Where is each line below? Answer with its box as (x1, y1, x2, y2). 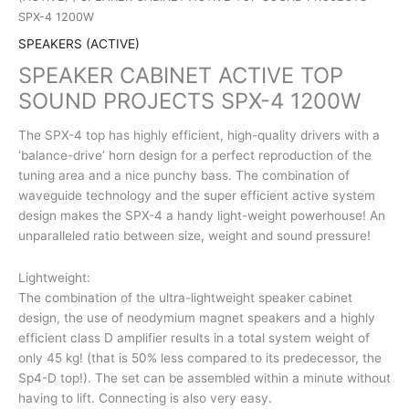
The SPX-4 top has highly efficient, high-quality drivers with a (18, 127, 380, 142)
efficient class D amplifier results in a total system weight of (18, 330, 370, 345)
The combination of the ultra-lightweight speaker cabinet (18, 289, 352, 305)
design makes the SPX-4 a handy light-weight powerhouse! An (18, 207, 385, 223)
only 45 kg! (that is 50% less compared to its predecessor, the (18, 350, 382, 365)
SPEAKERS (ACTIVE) (18, 37, 140, 52)
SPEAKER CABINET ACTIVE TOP (18, 61, 343, 89)
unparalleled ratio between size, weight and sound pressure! (18, 227, 371, 243)
